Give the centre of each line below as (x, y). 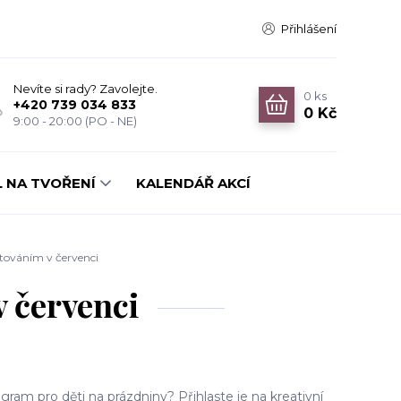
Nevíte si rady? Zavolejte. (85, 89)
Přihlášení (309, 29)
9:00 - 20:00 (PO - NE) (75, 121)
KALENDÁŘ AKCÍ (193, 183)
